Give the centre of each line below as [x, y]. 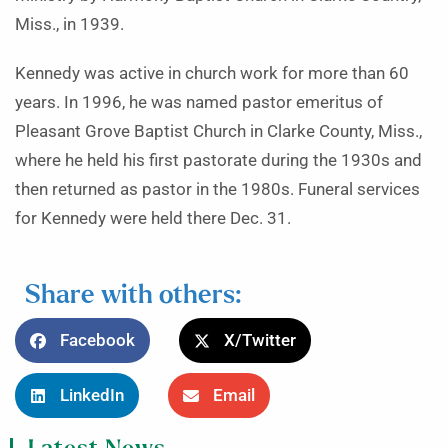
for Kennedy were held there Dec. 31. [153, 218]
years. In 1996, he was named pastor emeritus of [199, 102]
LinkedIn [92, 395]
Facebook [97, 340]
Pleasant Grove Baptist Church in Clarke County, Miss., [218, 131]
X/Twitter [260, 340]
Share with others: [133, 295]
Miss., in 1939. [69, 24]
